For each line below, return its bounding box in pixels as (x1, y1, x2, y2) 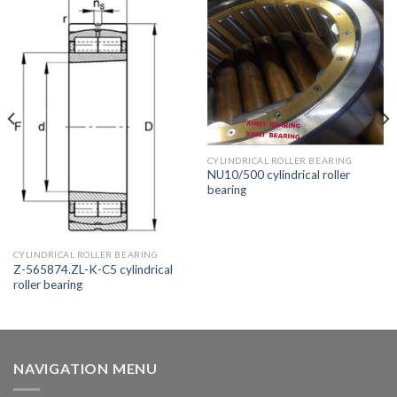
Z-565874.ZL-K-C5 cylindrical (12, 261, 173, 276)
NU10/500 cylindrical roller (206, 167, 350, 183)
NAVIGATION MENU (13, 359, 158, 377)
